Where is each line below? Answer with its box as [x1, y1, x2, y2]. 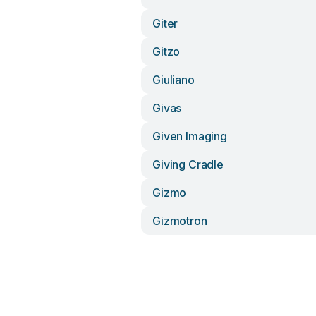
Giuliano [152, 73, 195, 87]
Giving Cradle [152, 157, 224, 171]
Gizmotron [152, 214, 207, 228]
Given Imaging [152, 129, 227, 143]
